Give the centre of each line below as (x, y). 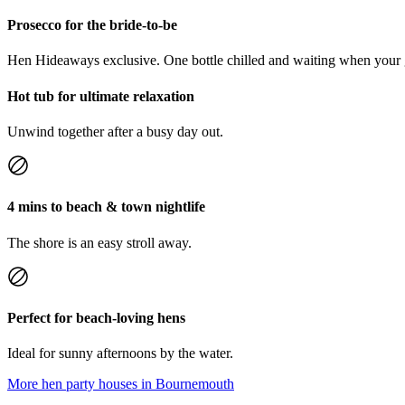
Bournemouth (195, 384)
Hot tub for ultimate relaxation (101, 96)
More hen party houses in (81, 384)
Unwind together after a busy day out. (115, 131)
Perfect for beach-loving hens (96, 317)
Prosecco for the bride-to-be (92, 25)
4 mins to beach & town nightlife (106, 207)
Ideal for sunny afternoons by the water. (120, 353)
